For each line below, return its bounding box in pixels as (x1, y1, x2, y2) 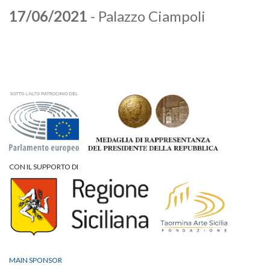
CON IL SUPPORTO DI (9, 162, 78, 171)
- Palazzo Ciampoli (87, 7, 206, 25)
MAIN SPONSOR (9, 256, 62, 265)
